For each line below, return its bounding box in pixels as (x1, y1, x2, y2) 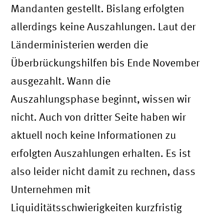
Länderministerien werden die (11, 39, 149, 51)
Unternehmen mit (11, 183, 91, 196)
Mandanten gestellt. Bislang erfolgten (11, 2, 185, 15)
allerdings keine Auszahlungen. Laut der (11, 21, 196, 33)
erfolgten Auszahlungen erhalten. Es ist (11, 147, 191, 159)
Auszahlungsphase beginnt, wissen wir (11, 93, 191, 105)
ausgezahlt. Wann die (11, 75, 111, 87)
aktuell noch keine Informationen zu (11, 129, 176, 141)
